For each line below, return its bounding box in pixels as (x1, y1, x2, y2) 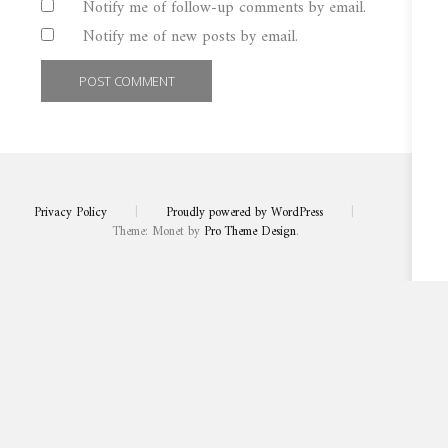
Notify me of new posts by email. (83, 23, 299, 51)
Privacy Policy (34, 202, 107, 225)
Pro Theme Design (204, 221, 296, 244)
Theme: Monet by (113, 221, 204, 244)
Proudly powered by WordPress (166, 202, 323, 225)
